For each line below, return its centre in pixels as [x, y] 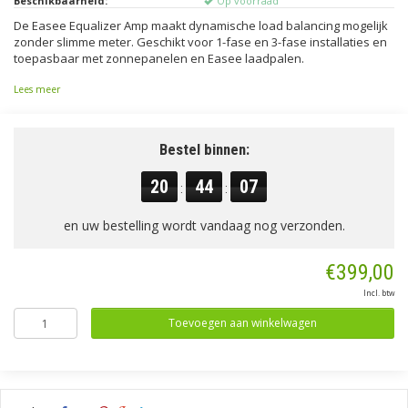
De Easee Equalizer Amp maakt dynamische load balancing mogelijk [201, 25]
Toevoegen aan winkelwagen [242, 323]
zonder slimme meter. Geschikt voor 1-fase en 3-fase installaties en [200, 42]
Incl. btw [379, 293]
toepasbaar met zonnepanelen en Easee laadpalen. [159, 58]
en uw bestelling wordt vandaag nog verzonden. [204, 225]
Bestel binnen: [204, 149]
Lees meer [37, 89]
